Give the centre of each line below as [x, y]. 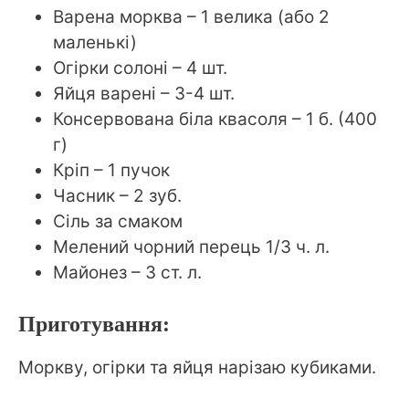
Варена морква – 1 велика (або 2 [191, 16]
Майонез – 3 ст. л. [127, 272]
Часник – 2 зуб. [117, 195]
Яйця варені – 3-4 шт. [144, 93]
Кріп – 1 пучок [111, 170]
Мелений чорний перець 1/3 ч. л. [191, 246]
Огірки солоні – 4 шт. [140, 68]
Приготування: [94, 325]
